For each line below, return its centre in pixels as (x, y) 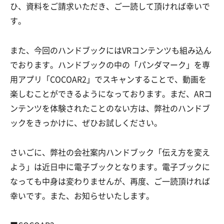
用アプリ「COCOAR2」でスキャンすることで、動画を (108, 80)
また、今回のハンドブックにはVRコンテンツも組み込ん (111, 51)
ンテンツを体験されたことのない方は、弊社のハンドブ (110, 109)
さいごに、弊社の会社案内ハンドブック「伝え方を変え (110, 153)
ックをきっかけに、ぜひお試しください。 (86, 123)
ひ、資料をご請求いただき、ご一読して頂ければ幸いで (110, 7)
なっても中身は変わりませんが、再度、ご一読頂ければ (110, 182)
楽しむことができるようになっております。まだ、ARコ (111, 94)
